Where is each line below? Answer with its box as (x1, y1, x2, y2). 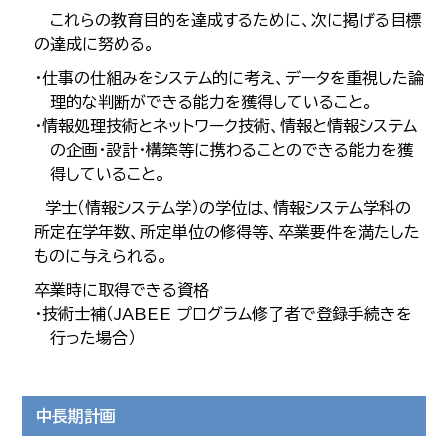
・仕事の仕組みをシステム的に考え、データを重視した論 (34, 70, 425, 86)
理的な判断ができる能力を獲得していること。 (50, 94, 374, 110)
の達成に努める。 (34, 36, 156, 52)
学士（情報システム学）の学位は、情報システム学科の (34, 200, 412, 216)
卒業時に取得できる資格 (34, 282, 210, 298)
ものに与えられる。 (34, 248, 169, 264)
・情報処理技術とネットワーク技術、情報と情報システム (34, 118, 418, 134)
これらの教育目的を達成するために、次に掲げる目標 (34, 12, 423, 28)
